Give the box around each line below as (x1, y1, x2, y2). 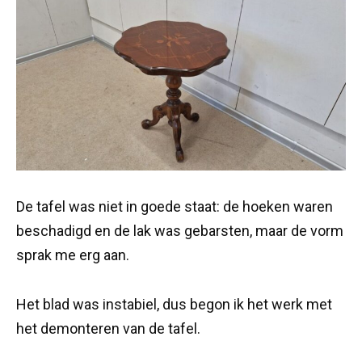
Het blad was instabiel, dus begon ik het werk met (16, 295, 332, 313)
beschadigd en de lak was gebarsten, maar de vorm (16, 222, 343, 240)
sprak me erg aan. (16, 246, 129, 264)
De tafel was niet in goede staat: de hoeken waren (16, 198, 333, 216)
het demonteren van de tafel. (16, 319, 200, 337)
